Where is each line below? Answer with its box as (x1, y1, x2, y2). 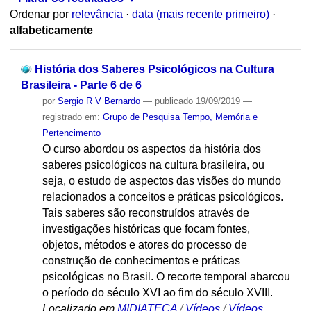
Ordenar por (9, 8, 69, 21)
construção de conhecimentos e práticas (42, 254, 240, 267)
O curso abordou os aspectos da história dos (42, 142, 261, 155)
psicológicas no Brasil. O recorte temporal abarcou (42, 270, 290, 283)
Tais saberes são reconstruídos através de (42, 206, 249, 219)
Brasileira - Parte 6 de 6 (20, 78, 142, 91)
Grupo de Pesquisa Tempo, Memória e (102, 111, 258, 122)
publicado (154, 95, 193, 106)
